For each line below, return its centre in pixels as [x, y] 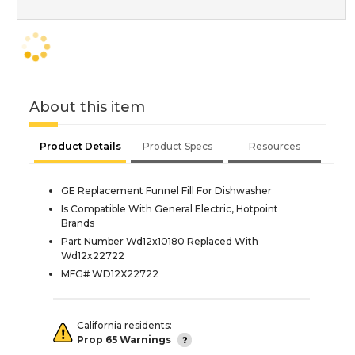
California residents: [124, 325]
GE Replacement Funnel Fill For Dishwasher [166, 190]
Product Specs [177, 146]
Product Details [80, 146]
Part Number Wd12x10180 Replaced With [160, 241]
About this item [87, 107]
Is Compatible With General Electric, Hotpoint [170, 208]
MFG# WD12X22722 [110, 273]
